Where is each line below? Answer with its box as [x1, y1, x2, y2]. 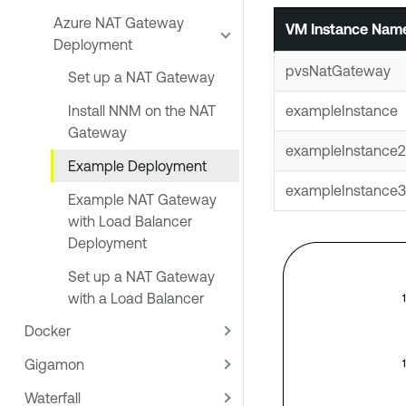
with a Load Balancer [68, 289, 204, 306]
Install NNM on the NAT [68, 102, 216, 120]
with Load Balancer [68, 212, 192, 229]
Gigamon [24, 356, 84, 373]
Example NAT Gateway [68, 190, 217, 208]
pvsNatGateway [285, 63, 391, 79]
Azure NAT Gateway [53, 14, 184, 31]
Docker [24, 323, 71, 340]
